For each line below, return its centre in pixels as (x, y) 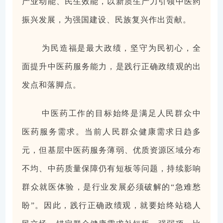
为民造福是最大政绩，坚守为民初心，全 (121, 48)
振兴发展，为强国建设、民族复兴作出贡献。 (107, 20)
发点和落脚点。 (52, 85)
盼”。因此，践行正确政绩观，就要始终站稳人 (111, 206)
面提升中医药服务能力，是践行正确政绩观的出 (111, 67)
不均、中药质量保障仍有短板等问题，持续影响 (111, 169)
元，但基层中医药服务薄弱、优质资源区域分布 (111, 150)
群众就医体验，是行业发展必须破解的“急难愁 (111, 187)
